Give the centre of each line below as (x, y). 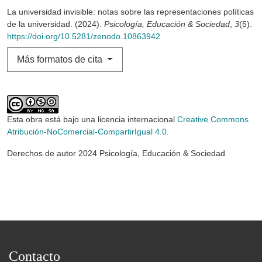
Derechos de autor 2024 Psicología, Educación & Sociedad (116, 154)
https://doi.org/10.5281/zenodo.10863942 (84, 37)
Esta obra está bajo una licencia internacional (92, 120)
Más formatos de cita (61, 60)
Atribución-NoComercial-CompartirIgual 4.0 (87, 132)
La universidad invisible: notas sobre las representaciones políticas (130, 12)
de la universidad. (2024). (56, 24)
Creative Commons (213, 120)
